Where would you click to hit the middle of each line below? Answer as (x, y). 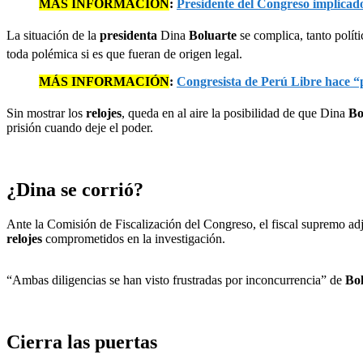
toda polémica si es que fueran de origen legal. (124, 53)
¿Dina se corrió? (75, 189)
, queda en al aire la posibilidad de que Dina (235, 113)
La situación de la (53, 35)
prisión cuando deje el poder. (80, 127)
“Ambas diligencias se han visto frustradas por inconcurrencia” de (176, 280)
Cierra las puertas (82, 342)
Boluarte (214, 35)
